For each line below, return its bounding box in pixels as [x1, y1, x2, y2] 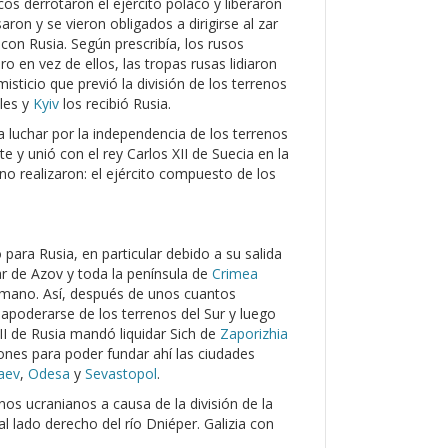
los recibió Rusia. [59, 94, 171, 113]
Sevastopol [85, 364, 157, 383]
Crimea [212, 264, 258, 283]
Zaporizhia [220, 324, 288, 343]
